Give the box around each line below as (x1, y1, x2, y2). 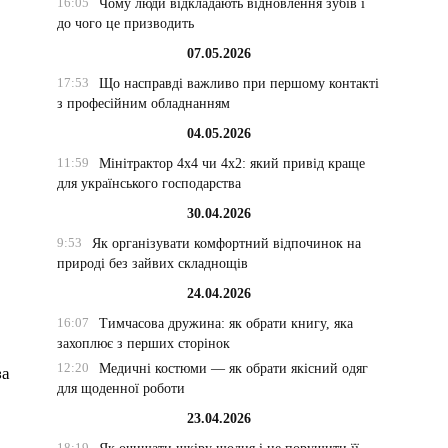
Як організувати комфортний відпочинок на (91, 236, 361, 251)
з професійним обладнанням (57, 96, 231, 111)
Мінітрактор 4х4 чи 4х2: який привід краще (98, 156, 365, 171)
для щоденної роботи (57, 381, 186, 396)
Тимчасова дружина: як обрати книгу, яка (98, 316, 353, 331)
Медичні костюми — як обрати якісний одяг (98, 361, 368, 376)
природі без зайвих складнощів (57, 256, 249, 271)
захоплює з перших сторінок (57, 336, 231, 351)
